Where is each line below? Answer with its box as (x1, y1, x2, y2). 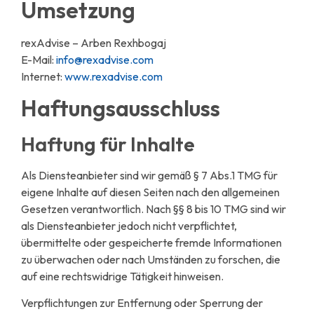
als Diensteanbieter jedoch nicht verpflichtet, (21, 218, 237, 233)
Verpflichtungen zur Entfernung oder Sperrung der (21, 296, 263, 310)
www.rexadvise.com (64, 69, 163, 83)
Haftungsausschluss (21, 93, 220, 122)
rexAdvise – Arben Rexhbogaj (21, 35, 166, 50)
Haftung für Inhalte (21, 131, 195, 156)
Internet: (21, 69, 64, 83)
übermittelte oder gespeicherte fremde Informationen (21, 235, 282, 250)
